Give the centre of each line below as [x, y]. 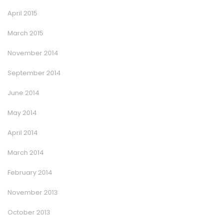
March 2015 [25, 33]
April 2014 [23, 132]
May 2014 [22, 112]
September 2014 [34, 73]
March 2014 [26, 152]
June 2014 [23, 93]
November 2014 [33, 53]
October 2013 [29, 212]
